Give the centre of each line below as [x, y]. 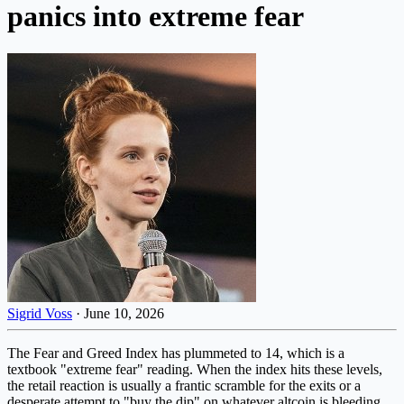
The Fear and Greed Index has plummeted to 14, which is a [176, 353]
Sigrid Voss [40, 313]
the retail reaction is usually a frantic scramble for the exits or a [184, 385]
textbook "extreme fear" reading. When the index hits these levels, [195, 369]
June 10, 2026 [124, 313]
